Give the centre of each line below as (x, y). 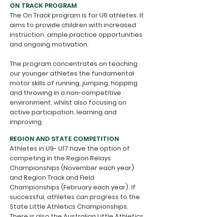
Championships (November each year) (72, 168)
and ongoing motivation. (49, 44)
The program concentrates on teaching (74, 64)
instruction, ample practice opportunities (76, 35)
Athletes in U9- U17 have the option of (70, 148)
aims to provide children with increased (73, 25)
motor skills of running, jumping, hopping (74, 83)
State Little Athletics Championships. (69, 207)
